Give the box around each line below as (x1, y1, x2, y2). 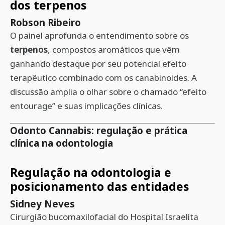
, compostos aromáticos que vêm (48, 44, 180, 55)
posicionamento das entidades (10, 178, 189, 194)
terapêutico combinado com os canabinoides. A (10, 72, 197, 83)
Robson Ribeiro (10, 16, 81, 29)
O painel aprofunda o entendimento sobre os (10, 30, 189, 41)
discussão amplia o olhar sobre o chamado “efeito (10, 86, 206, 97)
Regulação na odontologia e (10, 164, 171, 180)
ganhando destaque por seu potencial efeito (10, 58, 186, 69)
